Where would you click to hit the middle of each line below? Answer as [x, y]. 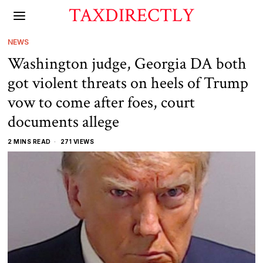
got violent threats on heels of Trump [128, 83]
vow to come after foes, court [102, 102]
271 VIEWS [77, 141]
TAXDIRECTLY [131, 16]
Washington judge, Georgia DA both [127, 64]
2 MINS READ [29, 141]
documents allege [64, 122]
